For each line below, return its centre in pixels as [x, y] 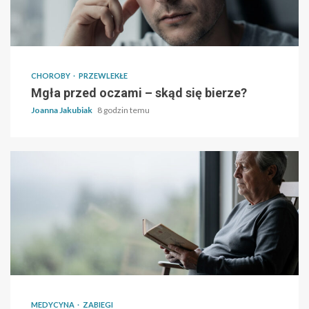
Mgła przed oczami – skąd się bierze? [139, 93]
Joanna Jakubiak [62, 110]
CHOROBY [51, 76]
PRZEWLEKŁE [103, 76]
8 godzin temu [123, 110]
